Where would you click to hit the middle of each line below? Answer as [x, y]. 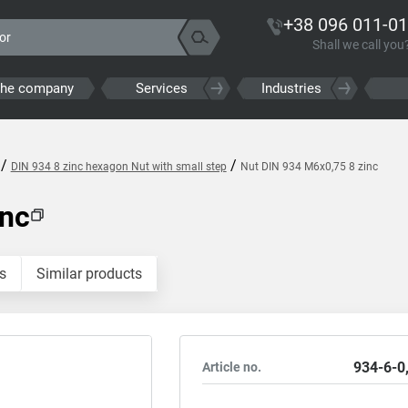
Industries [291, 88]
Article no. [232, 367]
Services [162, 88]
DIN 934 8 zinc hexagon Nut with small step [118, 167]
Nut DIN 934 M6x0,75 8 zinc [309, 167]
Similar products [89, 274]
